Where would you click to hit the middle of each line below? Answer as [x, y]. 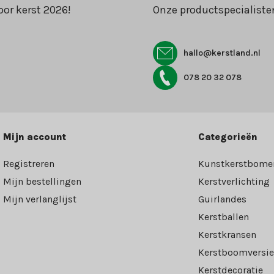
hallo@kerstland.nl [222, 53]
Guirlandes [222, 199]
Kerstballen [223, 217]
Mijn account [35, 137]
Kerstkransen [227, 235]
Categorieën [228, 137]
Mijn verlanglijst [40, 199]
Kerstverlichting [234, 182]
